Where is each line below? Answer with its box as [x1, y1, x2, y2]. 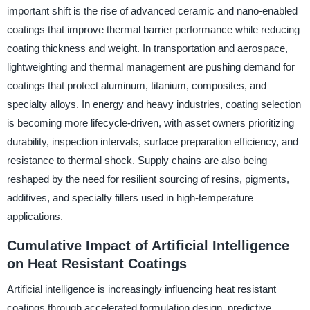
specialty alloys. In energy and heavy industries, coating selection [6, 98, 301, 110]
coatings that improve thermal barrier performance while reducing [6, 24, 300, 35]
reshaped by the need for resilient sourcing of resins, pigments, [6, 173, 289, 185]
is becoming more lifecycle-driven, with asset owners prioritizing [6, 117, 294, 129]
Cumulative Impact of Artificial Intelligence [6, 238, 289, 253]
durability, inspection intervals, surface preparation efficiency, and [6, 136, 298, 147]
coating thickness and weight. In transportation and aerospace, [6, 42, 288, 54]
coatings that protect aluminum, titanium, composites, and [6, 80, 266, 91]
